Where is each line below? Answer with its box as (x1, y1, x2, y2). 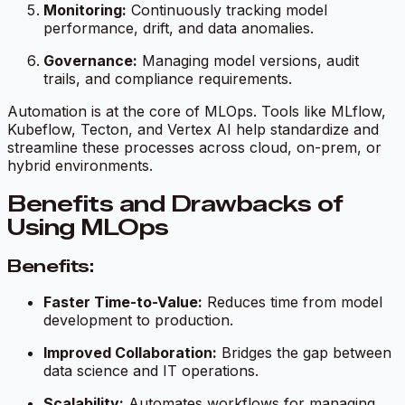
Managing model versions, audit (137, 52, 359, 71)
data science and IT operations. (43, 361, 259, 380)
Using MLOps (7, 214, 169, 241)
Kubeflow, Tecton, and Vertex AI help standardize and (7, 120, 379, 139)
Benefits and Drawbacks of (7, 191, 344, 218)
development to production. (43, 310, 233, 329)
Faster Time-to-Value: (43, 292, 202, 311)
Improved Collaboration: (43, 343, 217, 362)
